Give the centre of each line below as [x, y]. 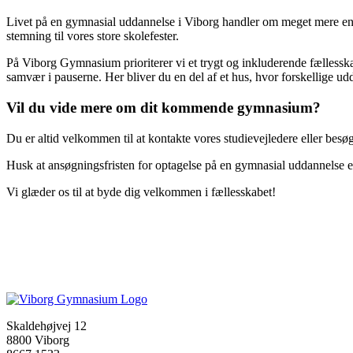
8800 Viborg [38, 340]
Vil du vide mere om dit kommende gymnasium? [163, 107]
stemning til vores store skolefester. [93, 36]
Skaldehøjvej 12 [46, 325]
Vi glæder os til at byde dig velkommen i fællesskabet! [141, 191]
